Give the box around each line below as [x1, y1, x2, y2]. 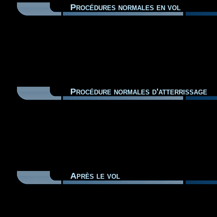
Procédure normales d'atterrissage [70, 86, 207, 96]
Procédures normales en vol [70, 2, 181, 12]
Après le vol [70, 170, 120, 181]
